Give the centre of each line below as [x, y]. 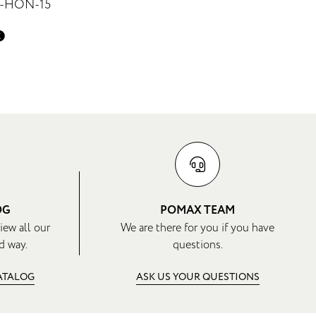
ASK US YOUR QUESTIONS [197, 277]
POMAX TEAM [198, 211]
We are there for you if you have [198, 228]
